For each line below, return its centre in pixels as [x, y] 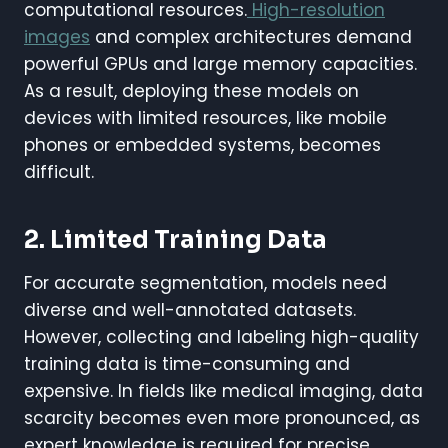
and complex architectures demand [251, 36]
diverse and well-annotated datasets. [190, 309]
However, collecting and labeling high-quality [221, 336]
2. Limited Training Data [175, 239]
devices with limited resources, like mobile [205, 117]
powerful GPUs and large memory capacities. [220, 63]
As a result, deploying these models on [191, 90]
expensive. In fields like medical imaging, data [223, 390]
